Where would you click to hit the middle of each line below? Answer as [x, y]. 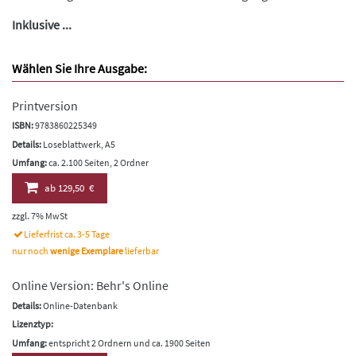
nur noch [31, 251]
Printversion [45, 105]
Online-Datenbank [79, 305]
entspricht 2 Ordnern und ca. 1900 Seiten [129, 342]
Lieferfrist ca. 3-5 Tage [67, 234]
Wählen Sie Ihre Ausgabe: [79, 68]
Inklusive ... [42, 24]
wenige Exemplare [87, 251]
